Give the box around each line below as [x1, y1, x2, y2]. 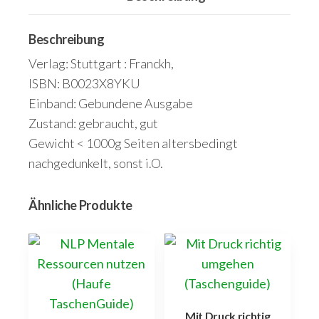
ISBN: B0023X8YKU [28, 75, 140, 91]
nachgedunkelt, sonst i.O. [28, 155, 163, 171]
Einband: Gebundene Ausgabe [28, 95, 193, 111]
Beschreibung [28, 31, 105, 47]
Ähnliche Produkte [28, 197, 132, 213]
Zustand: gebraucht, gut [28, 115, 158, 131]
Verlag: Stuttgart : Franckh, [28, 55, 174, 71]
